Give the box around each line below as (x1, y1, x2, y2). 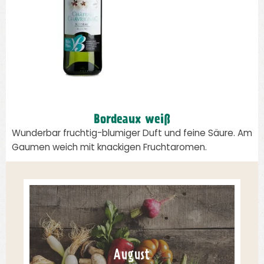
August (114, 249, 150, 263)
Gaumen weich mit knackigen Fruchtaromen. (12, 144, 207, 153)
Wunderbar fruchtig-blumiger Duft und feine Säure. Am (12, 130, 252, 138)
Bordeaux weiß (94, 114, 170, 126)
